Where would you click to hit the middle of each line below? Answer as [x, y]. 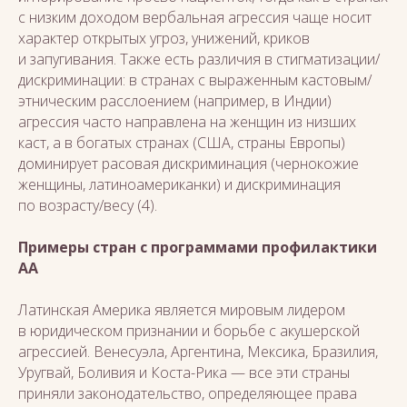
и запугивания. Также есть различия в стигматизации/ [199, 59]
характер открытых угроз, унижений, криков [164, 38]
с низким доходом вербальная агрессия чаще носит [195, 17]
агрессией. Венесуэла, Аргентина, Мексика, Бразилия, [198, 352]
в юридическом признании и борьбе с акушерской [189, 331]
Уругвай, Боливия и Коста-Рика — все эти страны [184, 372]
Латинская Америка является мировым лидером [182, 310]
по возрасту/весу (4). [88, 205]
